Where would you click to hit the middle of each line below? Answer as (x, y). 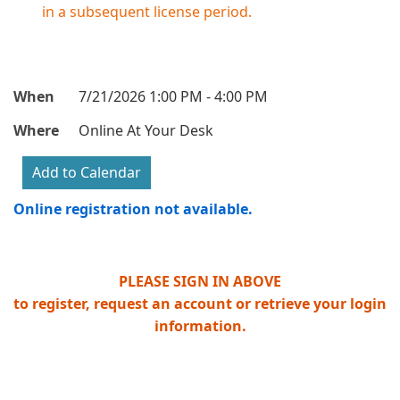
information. (200, 325)
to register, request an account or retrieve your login (200, 303)
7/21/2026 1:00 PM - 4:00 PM (173, 97)
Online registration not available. (133, 209)
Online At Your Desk (146, 130)
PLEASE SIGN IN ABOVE (200, 281)
